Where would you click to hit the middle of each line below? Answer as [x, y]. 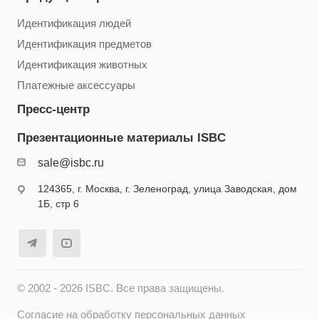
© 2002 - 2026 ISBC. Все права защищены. [121, 289]
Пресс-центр [53, 110]
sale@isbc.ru [71, 163]
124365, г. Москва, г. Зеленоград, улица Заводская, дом [167, 189]
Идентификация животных [82, 65]
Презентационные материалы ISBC [121, 138]
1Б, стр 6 [58, 204]
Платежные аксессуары [76, 86]
